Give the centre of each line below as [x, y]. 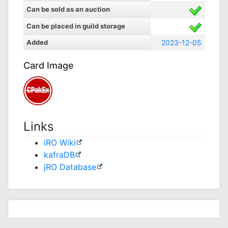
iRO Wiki [60, 142]
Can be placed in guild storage [76, 26]
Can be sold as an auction [68, 9]
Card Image [49, 65]
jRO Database [70, 167]
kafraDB [59, 155]
